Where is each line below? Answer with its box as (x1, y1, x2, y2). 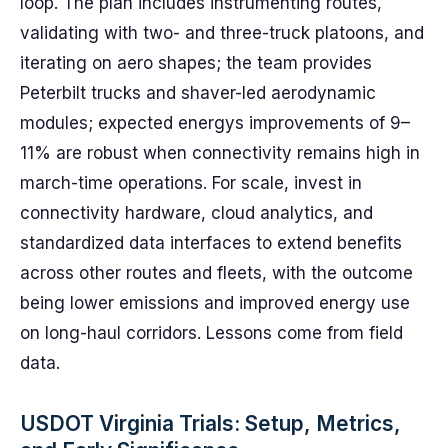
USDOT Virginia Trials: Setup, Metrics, (20, 411, 401, 436)
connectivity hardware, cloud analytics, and (20, 203, 373, 223)
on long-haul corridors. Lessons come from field (20, 323, 403, 343)
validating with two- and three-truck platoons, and (20, 23, 424, 43)
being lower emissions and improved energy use (20, 293, 410, 313)
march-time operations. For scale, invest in (20, 173, 362, 193)
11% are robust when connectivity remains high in (20, 143, 420, 163)
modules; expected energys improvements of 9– (20, 113, 410, 133)
